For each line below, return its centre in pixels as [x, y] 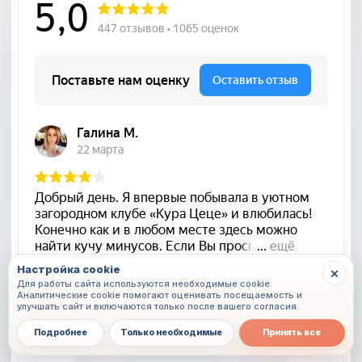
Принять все [292, 333]
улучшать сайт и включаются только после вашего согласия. [158, 306]
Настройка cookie [69, 269]
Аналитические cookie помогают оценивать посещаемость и [94, 295]
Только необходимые [172, 333]
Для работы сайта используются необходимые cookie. [145, 284]
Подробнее [60, 333]
